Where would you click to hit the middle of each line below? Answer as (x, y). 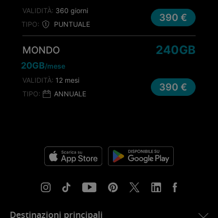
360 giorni (71, 10)
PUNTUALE (72, 24)
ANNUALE (70, 93)
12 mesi (66, 80)
